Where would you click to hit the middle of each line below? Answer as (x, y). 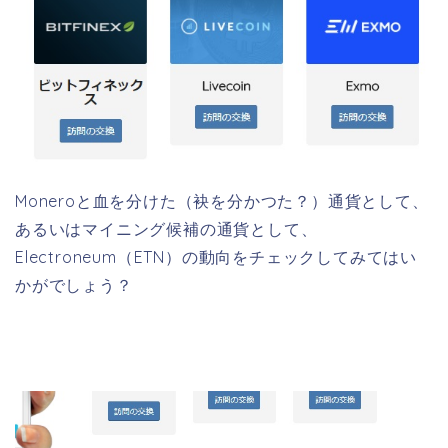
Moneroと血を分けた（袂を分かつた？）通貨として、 (222, 200)
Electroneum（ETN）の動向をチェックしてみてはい (216, 256)
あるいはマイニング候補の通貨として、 (166, 228)
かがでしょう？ (74, 284)
